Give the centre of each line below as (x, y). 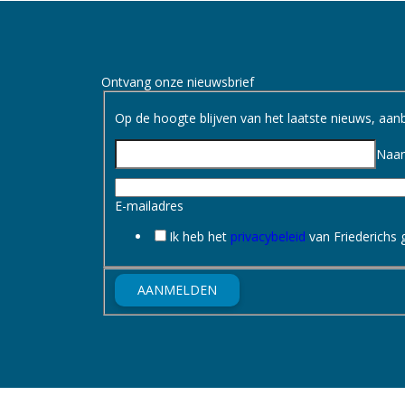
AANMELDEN (177, 289)
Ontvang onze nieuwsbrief (178, 82)
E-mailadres (149, 205)
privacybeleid (268, 236)
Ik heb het (199, 236)
